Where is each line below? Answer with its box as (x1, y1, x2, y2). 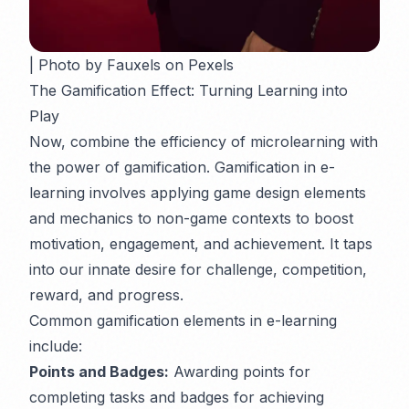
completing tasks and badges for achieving (29, 388, 324, 406)
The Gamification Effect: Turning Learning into (29, 81, 348, 100)
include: (29, 337, 82, 355)
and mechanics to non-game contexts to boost (29, 209, 353, 227)
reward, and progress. (29, 286, 184, 304)
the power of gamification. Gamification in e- (29, 158, 335, 176)
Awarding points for (169, 362, 310, 381)
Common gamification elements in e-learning (29, 311, 337, 330)
